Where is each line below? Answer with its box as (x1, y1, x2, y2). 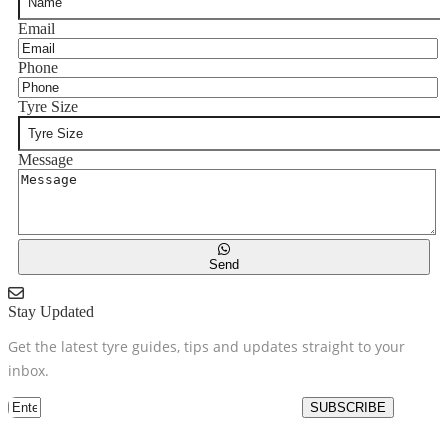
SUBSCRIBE (309, 399, 386, 415)
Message (18, 150, 73, 168)
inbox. (8, 360, 49, 380)
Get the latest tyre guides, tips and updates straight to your (8, 336, 405, 356)
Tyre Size (18, 97, 78, 115)
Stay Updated (8, 302, 94, 320)
